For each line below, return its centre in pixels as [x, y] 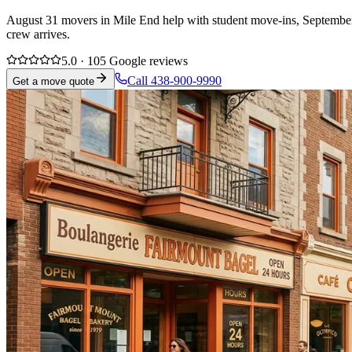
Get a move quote [53, 81]
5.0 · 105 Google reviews [125, 60]
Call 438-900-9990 [174, 80]
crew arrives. [38, 34]
